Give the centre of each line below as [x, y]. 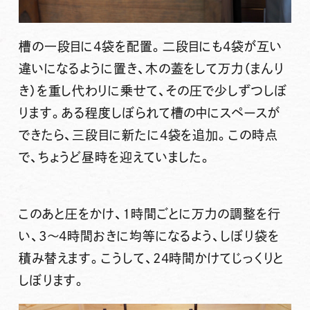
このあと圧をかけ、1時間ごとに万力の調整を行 [149, 214]
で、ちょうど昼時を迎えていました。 [115, 157]
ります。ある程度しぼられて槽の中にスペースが [149, 113]
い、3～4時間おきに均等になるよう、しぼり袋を [149, 236]
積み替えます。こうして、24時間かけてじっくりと [152, 258]
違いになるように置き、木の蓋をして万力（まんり [151, 69]
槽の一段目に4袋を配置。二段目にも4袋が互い [150, 47]
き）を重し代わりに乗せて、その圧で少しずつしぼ [153, 91]
